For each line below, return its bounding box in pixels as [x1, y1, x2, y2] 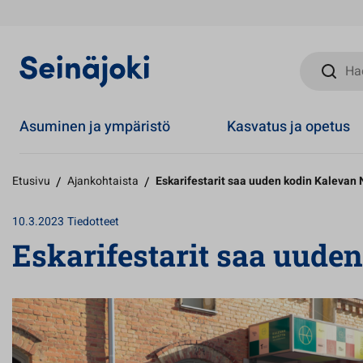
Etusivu [12, 173, 50, 190]
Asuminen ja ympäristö [19, 115, 170, 138]
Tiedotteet [67, 213, 119, 230]
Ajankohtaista [67, 173, 139, 190]
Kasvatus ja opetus [227, 115, 351, 138]
